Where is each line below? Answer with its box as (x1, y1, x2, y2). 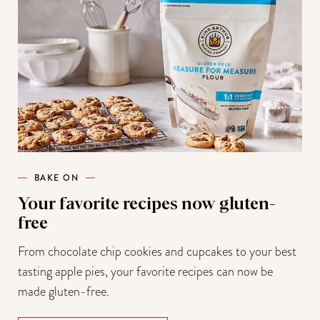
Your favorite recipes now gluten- (17, 195, 276, 213)
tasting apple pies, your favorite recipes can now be (17, 261, 273, 280)
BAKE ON (34, 171, 79, 184)
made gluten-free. (17, 281, 109, 300)
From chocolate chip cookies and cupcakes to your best (17, 241, 296, 260)
